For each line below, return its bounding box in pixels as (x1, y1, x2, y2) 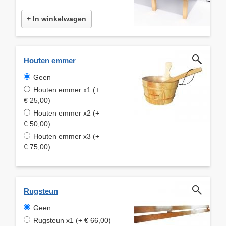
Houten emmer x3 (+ (33, 132, 99, 140)
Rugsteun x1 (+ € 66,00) (33, 216, 111, 224)
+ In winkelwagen (27, 14, 86, 23)
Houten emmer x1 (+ (33, 85, 99, 94)
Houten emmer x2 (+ (33, 108, 99, 117)
